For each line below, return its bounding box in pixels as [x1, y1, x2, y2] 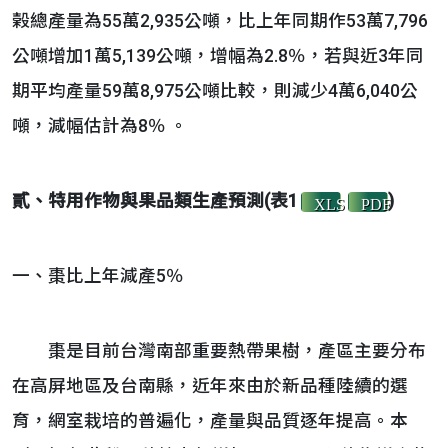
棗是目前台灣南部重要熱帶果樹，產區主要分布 [12, 341, 426, 361]
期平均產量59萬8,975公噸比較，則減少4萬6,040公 [12, 81, 418, 101]
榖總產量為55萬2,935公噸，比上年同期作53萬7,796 [12, 11, 428, 31]
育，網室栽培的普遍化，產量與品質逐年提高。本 [12, 411, 408, 431]
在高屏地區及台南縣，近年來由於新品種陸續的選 [12, 376, 408, 396]
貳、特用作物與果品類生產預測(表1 [12, 191, 298, 211]
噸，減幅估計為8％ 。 [12, 116, 188, 136]
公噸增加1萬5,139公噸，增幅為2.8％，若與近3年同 [12, 46, 424, 66]
